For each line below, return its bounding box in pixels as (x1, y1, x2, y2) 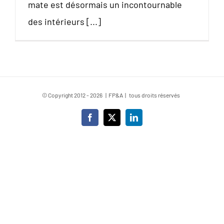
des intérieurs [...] (28, 16, 101, 27)
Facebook (89, 116, 120, 125)
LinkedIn (133, 116, 162, 125)
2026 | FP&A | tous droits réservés (90, 91, 182, 98)
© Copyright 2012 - (42, 91, 90, 98)
